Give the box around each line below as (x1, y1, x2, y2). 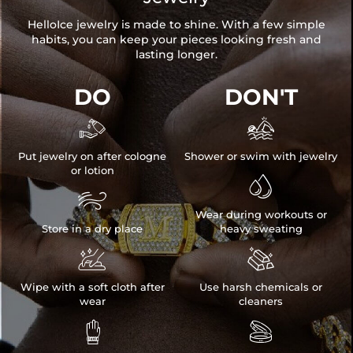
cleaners (239, 294, 283, 307)
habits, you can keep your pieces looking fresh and (32, 32, 321, 46)
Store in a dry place (42, 221, 143, 235)
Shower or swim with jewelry (184, 149, 337, 162)
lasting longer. (136, 46, 217, 61)
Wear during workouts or (195, 207, 327, 221)
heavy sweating (219, 221, 303, 235)
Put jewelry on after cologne (18, 149, 166, 162)
